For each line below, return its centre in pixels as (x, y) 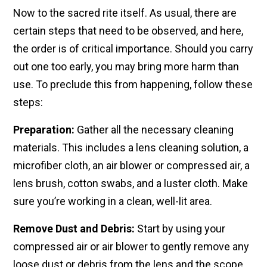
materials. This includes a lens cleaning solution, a (131, 148)
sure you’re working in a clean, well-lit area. (113, 201)
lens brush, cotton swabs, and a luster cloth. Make (131, 184)
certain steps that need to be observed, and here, (128, 31)
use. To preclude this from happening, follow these (133, 85)
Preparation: (44, 130)
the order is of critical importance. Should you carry (133, 49)
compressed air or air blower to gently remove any (131, 247)
